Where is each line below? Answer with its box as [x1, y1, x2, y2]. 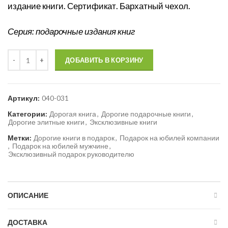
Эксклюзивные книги [90, 118, 157, 126]
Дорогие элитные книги [8, 118, 84, 126]
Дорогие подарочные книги [101, 109, 191, 118]
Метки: [8, 133, 33, 142]
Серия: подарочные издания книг [8, 26, 135, 37]
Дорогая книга [49, 109, 96, 118]
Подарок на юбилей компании [120, 133, 219, 142]
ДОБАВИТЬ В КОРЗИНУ [65, 56, 144, 64]
